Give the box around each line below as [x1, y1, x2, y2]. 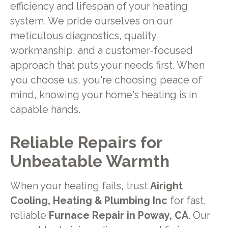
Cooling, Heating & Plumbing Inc [10, 194, 167, 207]
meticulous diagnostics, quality [10, 30, 156, 42]
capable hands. [10, 103, 80, 116]
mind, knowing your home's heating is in [10, 89, 197, 101]
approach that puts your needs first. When [10, 59, 205, 71]
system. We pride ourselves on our [10, 15, 173, 27]
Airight [150, 180, 183, 192]
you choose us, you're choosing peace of [10, 74, 202, 86]
